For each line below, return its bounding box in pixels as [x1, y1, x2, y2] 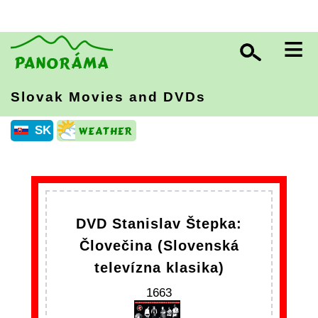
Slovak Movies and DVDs [11, 89, 206, 104]
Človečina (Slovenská [79, 238, 239, 253]
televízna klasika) [94, 260, 224, 275]
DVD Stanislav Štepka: [76, 216, 242, 231]
